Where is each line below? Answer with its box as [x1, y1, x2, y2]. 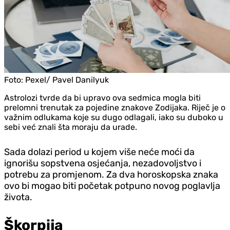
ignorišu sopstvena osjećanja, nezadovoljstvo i [4, 157, 201, 169]
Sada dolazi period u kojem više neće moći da [4, 146, 195, 158]
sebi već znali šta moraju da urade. [4, 122, 137, 132]
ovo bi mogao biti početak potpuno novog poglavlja [4, 180, 220, 191]
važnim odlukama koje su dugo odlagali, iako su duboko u [4, 112, 223, 122]
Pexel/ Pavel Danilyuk [25, 74, 109, 85]
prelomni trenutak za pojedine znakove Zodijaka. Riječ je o [4, 102, 225, 112]
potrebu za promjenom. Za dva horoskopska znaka [4, 168, 218, 180]
